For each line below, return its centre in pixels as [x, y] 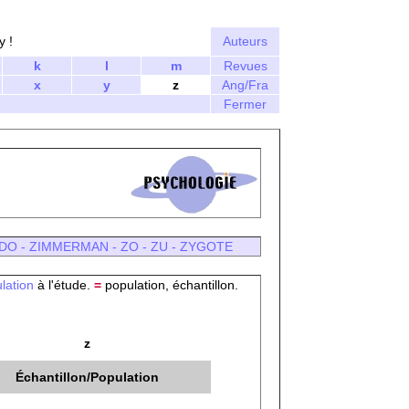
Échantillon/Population [87, 377]
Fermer [245, 104]
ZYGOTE [206, 246]
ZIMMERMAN [68, 246]
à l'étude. [64, 285]
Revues [245, 66]
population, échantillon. [172, 285]
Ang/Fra [245, 85]
